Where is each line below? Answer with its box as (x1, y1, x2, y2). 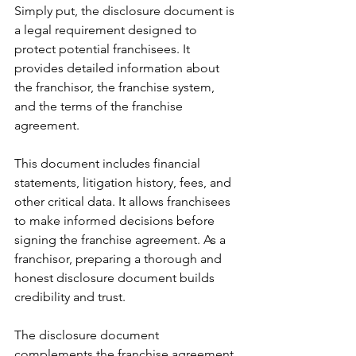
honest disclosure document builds (14, 269, 218, 285)
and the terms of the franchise (14, 98, 186, 114)
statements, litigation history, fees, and (14, 174, 234, 190)
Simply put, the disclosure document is (14, 2, 238, 18)
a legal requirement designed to (14, 21, 200, 37)
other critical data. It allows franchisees (14, 193, 234, 209)
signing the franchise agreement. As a (14, 231, 229, 247)
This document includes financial (14, 155, 203, 171)
